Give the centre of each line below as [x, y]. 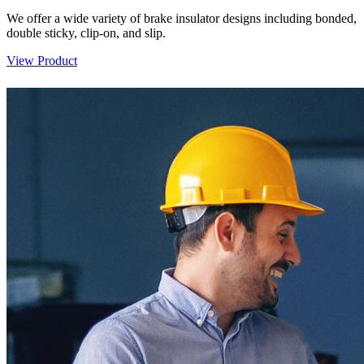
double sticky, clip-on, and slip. [86, 33]
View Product [42, 61]
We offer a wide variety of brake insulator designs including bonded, [182, 19]
